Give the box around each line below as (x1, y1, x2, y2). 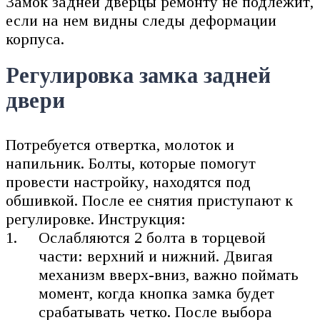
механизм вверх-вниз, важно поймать (39, 266, 299, 284)
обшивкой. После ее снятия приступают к (6, 191, 293, 210)
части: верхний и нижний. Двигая (39, 247, 274, 266)
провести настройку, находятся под (6, 173, 251, 191)
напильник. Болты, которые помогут (6, 154, 256, 173)
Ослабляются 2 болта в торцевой (39, 229, 266, 247)
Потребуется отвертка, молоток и (6, 136, 234, 154)
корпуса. (6, 29, 64, 48)
